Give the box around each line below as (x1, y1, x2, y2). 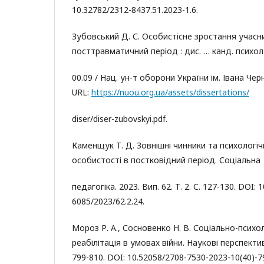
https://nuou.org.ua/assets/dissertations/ (91, 87, 249, 98)
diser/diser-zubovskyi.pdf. (72, 113, 167, 124)
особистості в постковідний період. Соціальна (72, 154, 260, 166)
